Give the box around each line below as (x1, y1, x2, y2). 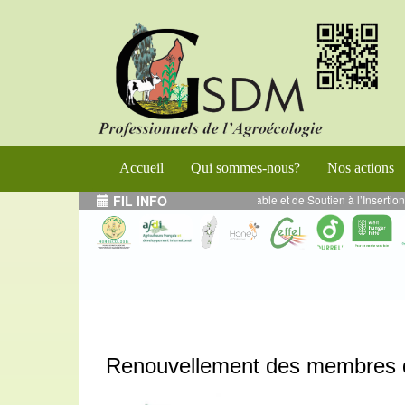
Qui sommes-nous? (191, 159, 300, 175)
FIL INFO (109, 191, 167, 210)
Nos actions (327, 159, 394, 175)
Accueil (119, 159, 164, 175)
